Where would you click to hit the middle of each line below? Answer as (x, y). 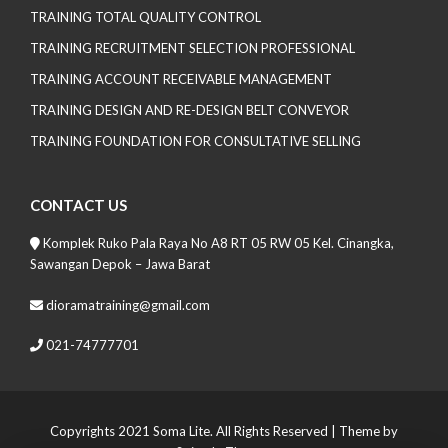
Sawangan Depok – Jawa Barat (120, 264)
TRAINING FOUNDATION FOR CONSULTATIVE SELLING (195, 141)
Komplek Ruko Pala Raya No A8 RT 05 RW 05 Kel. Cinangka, (217, 243)
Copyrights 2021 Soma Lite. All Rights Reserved (189, 431)
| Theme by (363, 431)
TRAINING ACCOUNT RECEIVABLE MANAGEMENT (181, 79)
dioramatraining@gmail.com (126, 304)
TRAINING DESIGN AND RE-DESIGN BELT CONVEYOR (189, 110)
